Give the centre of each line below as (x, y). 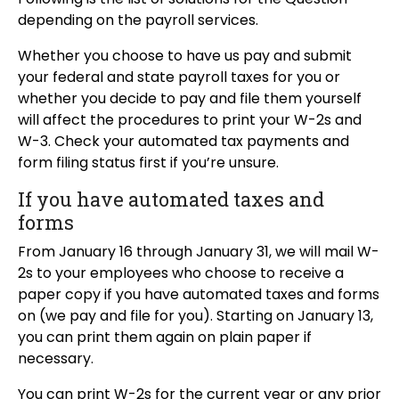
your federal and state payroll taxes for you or (179, 77)
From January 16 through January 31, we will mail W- (199, 252)
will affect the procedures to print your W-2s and (190, 120)
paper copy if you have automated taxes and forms (199, 295)
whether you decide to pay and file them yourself (190, 99)
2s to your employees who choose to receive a (181, 273)
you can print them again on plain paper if (165, 338)
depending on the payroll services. (138, 20)
